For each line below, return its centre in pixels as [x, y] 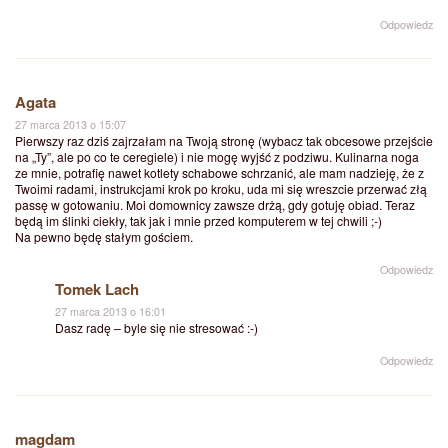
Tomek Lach [97, 289]
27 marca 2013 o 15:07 [70, 125]
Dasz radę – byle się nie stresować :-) [156, 328]
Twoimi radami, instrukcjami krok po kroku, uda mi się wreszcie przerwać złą [221, 189]
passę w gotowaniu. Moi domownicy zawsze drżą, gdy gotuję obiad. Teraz [215, 205]
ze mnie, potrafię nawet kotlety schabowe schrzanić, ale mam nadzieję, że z [219, 173]
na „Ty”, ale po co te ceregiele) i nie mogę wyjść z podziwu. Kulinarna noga [217, 157]
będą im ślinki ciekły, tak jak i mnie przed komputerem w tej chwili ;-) [198, 221]
